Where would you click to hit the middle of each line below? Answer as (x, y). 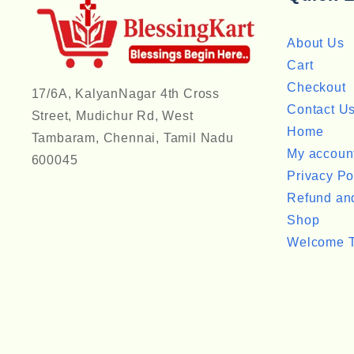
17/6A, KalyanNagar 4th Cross (125, 93)
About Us (316, 43)
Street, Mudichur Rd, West (112, 115)
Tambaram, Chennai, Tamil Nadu (132, 137)
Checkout (316, 87)
